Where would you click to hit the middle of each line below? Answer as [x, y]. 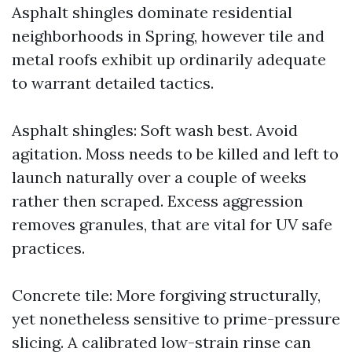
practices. [48, 248]
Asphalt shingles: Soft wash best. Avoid [155, 130]
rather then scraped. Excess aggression [158, 201]
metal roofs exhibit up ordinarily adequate [169, 59]
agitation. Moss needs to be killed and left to [175, 154]
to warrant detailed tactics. [113, 83]
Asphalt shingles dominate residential [152, 12]
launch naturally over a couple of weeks [159, 177]
